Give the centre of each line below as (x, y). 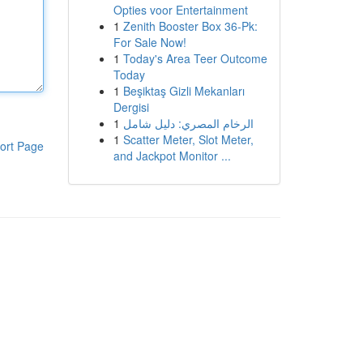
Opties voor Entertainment (180, 10)
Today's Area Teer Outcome (195, 58)
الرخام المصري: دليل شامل (188, 123)
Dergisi (131, 107)
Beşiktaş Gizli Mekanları (184, 91)
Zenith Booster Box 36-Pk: (190, 26)
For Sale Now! (149, 42)
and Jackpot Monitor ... (172, 156)
